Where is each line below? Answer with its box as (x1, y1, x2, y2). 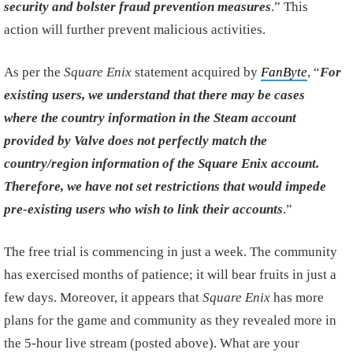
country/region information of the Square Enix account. (4, 155, 319, 171)
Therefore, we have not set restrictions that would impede (4, 178, 326, 194)
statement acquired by (132, 64, 261, 80)
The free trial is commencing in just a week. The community (4, 243, 337, 259)
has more (270, 289, 324, 305)
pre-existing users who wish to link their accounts (4, 201, 283, 217)
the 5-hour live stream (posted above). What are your (4, 335, 299, 351)
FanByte (261, 64, 307, 80)
